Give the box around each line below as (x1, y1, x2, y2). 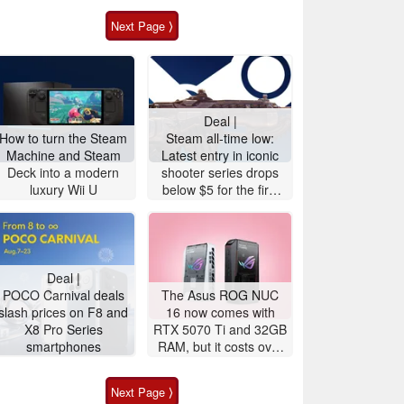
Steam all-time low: (166, 128, 274, 147)
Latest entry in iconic (161, 145, 279, 164)
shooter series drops (161, 162, 279, 181)
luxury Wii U (29, 179, 97, 198)
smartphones (25, 336, 101, 355)
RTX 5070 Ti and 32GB (153, 319, 287, 338)
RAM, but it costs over (157, 336, 283, 355)
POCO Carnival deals (2, 285, 124, 304)
